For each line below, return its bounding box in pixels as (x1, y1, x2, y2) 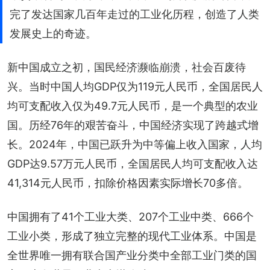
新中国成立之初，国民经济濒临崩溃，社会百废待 (7, 60, 246, 74)
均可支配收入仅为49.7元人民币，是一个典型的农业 (7, 99, 258, 112)
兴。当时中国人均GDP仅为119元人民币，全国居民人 (7, 80, 263, 93)
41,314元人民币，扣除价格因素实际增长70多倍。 (7, 176, 248, 189)
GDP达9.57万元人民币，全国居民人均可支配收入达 (7, 157, 258, 170)
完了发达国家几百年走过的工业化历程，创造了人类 (10, 7, 259, 20)
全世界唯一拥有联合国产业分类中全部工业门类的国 (7, 248, 257, 262)
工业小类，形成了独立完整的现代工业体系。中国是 (7, 229, 257, 242)
